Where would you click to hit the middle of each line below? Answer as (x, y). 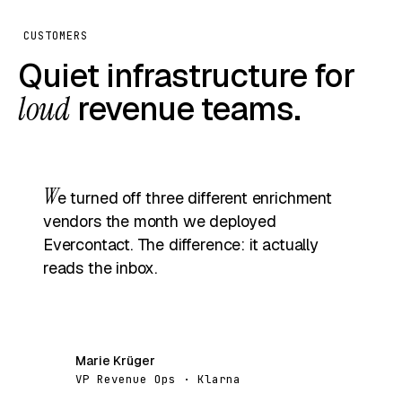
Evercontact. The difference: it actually (181, 244)
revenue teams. (185, 109)
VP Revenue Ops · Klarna (158, 379)
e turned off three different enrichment (194, 197)
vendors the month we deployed (160, 221)
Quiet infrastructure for (186, 75)
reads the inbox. (100, 267)
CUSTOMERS (56, 35)
